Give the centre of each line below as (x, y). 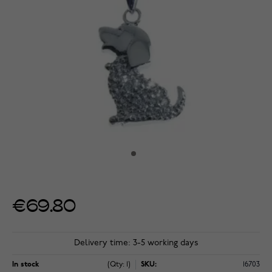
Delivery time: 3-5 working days (136, 243)
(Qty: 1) (119, 265)
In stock (25, 265)
